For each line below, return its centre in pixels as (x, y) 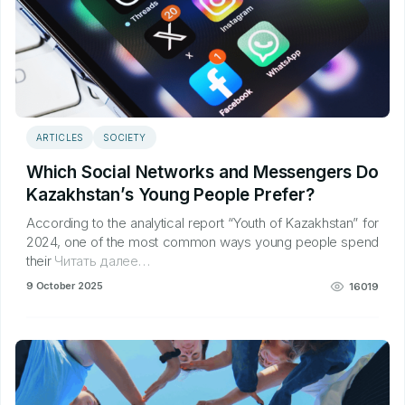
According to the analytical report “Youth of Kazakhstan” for (202, 223)
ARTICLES (60, 137)
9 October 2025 (65, 286)
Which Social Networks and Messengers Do (202, 172)
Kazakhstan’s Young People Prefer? (170, 195)
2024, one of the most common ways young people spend (202, 242)
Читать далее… (100, 261)
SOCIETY (124, 137)
